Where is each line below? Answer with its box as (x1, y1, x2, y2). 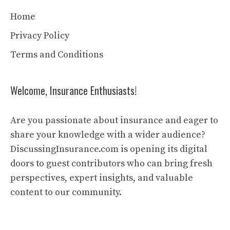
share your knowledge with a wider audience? (10, 129, 205, 141)
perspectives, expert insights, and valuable (10, 172, 193, 184)
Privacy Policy (10, 30, 69, 42)
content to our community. (10, 186, 122, 198)
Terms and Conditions (10, 49, 103, 61)
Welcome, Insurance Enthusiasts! (10, 83, 137, 98)
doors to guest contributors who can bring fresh (10, 158, 213, 169)
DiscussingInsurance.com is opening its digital (10, 143, 207, 155)
